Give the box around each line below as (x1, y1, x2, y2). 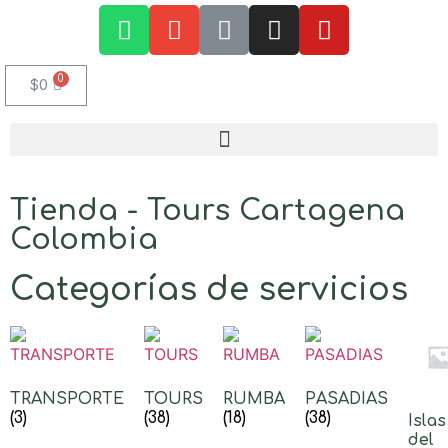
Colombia (10, 223, 158, 256)
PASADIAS (305, 390, 388, 408)
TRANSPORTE (10, 390, 124, 408)
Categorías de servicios (10, 272, 408, 307)
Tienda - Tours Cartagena (10, 194, 405, 227)
